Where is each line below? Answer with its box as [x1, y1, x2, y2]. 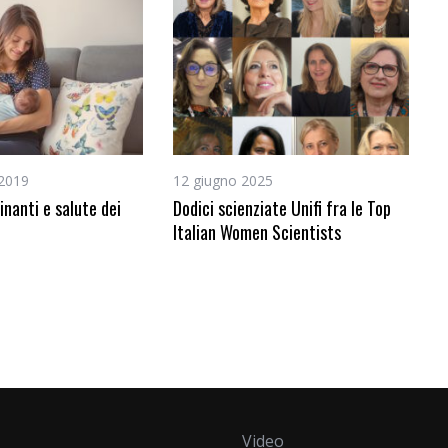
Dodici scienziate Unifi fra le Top [173, 195, 391, 221]
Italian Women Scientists [173, 219, 341, 245]
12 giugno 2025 [173, 171, 273, 190]
